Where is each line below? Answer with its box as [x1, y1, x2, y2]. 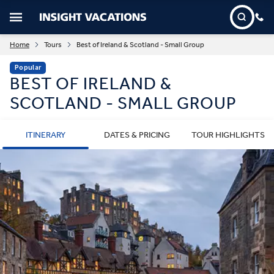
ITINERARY [26, 129, 65, 140]
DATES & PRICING [103, 129, 170, 140]
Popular [15, 62, 42, 73]
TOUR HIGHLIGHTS [191, 129, 265, 140]
